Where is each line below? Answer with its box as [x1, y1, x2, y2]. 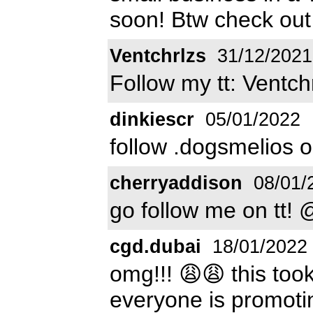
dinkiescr [110, 108, 194, 130]
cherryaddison [110, 172, 242, 194]
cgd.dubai [110, 235, 201, 257]
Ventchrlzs [110, 45, 206, 66]
